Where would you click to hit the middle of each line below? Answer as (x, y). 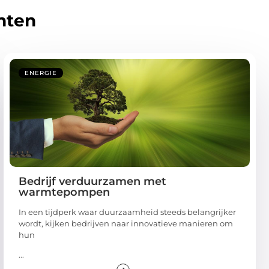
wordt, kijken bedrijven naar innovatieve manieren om (126, 223)
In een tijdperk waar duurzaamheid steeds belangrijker (127, 212)
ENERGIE (41, 73)
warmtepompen (64, 192)
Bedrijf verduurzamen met (92, 181)
